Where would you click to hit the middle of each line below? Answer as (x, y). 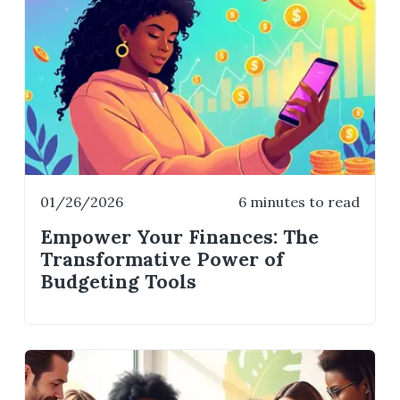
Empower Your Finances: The (180, 237)
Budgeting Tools (119, 281)
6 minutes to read (299, 202)
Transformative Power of (162, 259)
